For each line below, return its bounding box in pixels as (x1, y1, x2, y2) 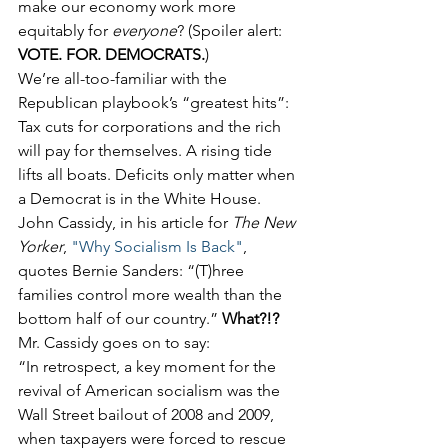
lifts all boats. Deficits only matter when (18, 165, 299, 184)
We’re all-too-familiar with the (18, 69, 231, 88)
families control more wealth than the (18, 285, 286, 304)
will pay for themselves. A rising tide (18, 141, 276, 160)
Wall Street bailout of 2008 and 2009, (18, 405, 278, 424)
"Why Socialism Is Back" (71, 237, 243, 256)
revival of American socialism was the (18, 381, 284, 400)
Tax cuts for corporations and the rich (18, 117, 285, 136)
